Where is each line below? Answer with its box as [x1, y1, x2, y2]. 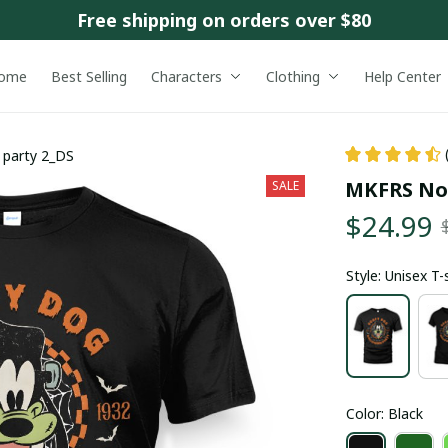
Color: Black [345, 403, 423, 423]
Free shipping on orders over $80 [77, 7, 371, 32]
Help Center [363, 66, 441, 86]
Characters [150, 66, 222, 86]
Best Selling [50, 66, 127, 86]
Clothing [265, 66, 320, 86]
